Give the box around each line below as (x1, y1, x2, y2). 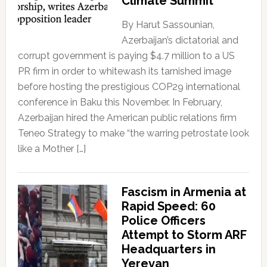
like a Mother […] (17, 142, 86, 154)
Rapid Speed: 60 (121, 198, 216, 213)
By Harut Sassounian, (121, 18, 215, 30)
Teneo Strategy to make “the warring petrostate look (17, 127, 249, 139)
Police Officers (121, 213, 206, 228)
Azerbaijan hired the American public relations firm (17, 111, 237, 123)
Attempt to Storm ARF (121, 227, 247, 242)
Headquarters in (121, 241, 216, 256)
